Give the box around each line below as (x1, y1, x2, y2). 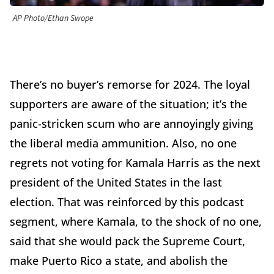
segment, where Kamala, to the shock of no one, (10, 214, 262, 229)
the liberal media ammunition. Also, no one (10, 136, 237, 151)
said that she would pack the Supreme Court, (10, 234, 245, 249)
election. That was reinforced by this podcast (10, 194, 244, 210)
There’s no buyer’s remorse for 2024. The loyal (10, 77, 250, 92)
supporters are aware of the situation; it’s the (10, 97, 247, 112)
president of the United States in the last (10, 175, 222, 190)
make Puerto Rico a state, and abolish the (10, 253, 228, 268)
